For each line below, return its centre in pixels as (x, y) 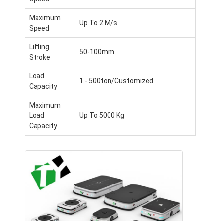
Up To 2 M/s (99, 22)
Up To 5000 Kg (102, 115)
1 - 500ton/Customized (117, 81)
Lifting (39, 47)
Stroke (40, 57)
